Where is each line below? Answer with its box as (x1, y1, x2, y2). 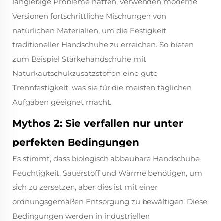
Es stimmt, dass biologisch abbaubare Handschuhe (12, 154, 200, 164)
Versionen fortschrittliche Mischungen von (12, 11, 166, 21)
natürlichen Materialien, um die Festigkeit (12, 26, 166, 36)
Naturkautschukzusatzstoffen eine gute (12, 69, 158, 78)
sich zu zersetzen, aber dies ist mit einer (12, 183, 158, 192)
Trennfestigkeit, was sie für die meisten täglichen (12, 83, 192, 93)
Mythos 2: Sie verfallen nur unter (12, 117, 183, 130)
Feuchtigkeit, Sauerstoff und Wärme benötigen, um (12, 168, 202, 178)
